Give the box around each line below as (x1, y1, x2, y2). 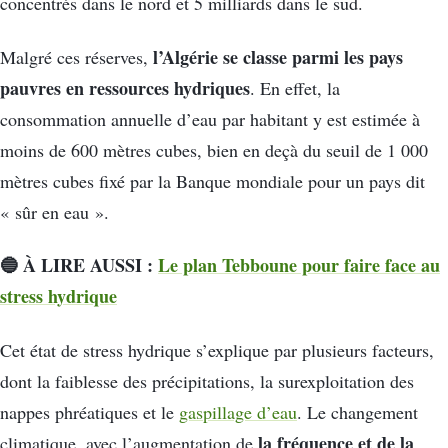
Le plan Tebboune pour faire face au (158, 252, 440, 279)
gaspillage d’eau (179, 399, 297, 424)
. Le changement (297, 399, 418, 424)
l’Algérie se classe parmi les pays (153, 43, 403, 70)
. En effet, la (250, 75, 340, 100)
